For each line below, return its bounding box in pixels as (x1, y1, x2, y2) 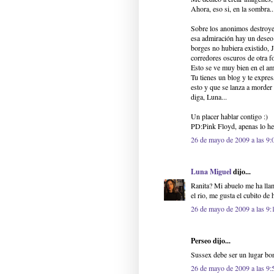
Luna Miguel (191, 166, 231, 177)
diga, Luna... (191, 92, 227, 102)
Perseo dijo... (191, 235, 231, 246)
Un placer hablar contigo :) (191, 111, 268, 122)
